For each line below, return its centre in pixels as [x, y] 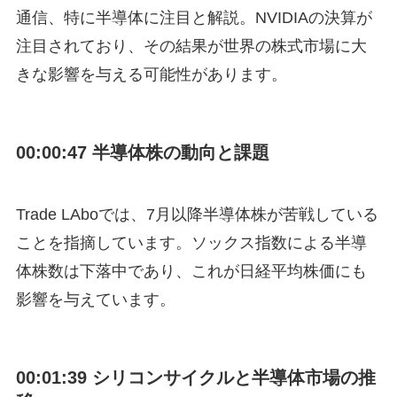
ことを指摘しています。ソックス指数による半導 [191, 242]
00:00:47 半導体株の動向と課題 [142, 153]
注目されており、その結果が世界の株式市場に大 [191, 46]
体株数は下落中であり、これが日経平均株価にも [191, 271]
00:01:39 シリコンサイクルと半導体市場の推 [195, 377]
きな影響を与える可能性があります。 [151, 74]
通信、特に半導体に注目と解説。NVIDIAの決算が [194, 17]
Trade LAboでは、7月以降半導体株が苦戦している [197, 214]
